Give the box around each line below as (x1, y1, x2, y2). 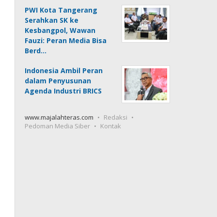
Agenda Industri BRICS (25, 86, 102, 95)
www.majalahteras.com (25, 112, 94, 122)
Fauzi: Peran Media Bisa (25, 35, 107, 45)
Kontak (100, 121, 122, 130)
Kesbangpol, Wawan (25, 25, 96, 35)
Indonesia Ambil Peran (25, 65, 103, 75)
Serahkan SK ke (25, 15, 79, 25)
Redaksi (104, 112, 128, 122)
